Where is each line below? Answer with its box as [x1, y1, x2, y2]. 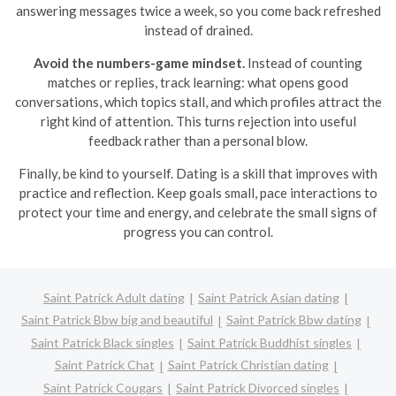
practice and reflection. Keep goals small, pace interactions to [19, 184, 377, 201]
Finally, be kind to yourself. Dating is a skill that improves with [19, 164, 377, 181]
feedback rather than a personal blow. [88, 132, 308, 148]
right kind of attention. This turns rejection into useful [40, 112, 356, 129]
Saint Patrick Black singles [31, 334, 174, 350]
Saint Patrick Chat [54, 357, 155, 373]
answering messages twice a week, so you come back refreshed [15, 2, 381, 19]
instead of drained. [143, 21, 253, 38]
